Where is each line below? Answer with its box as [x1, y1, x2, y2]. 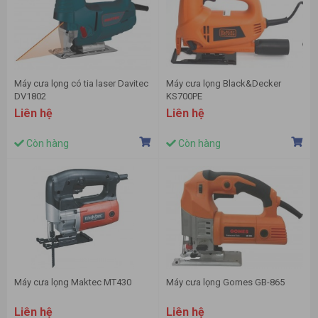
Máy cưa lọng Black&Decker [166, 78, 281, 89]
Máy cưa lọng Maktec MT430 [14, 277, 131, 288]
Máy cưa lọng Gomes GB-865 [166, 277, 285, 288]
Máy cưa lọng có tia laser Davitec [14, 78, 148, 89]
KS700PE [166, 91, 202, 102]
